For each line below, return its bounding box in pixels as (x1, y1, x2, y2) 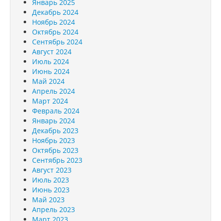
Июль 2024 (32, 56, 69, 66)
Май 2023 (32, 194, 65, 204)
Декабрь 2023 (32, 125, 78, 135)
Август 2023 (32, 165, 72, 175)
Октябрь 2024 (32, 27, 78, 37)
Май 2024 (32, 76, 65, 86)
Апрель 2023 (32, 204, 75, 214)
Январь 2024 (32, 115, 75, 125)
